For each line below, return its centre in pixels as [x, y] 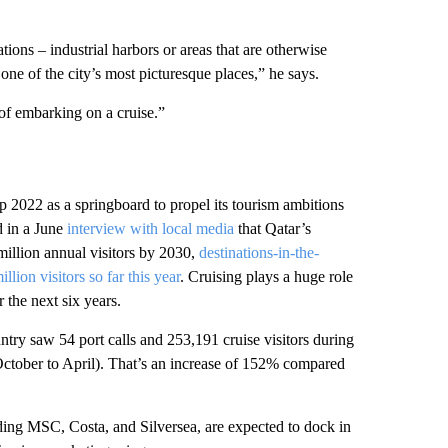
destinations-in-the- [258, 252]
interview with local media [150, 228]
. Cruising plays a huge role [266, 276]
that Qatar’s [272, 228]
